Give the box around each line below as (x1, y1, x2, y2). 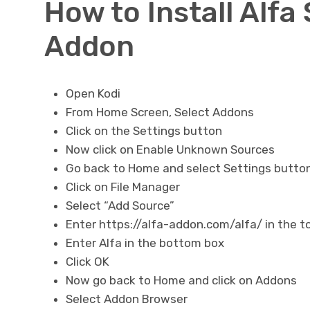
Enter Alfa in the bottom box (65, 236, 224, 250)
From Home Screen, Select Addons (65, 105, 254, 120)
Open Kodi (65, 86, 120, 101)
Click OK (65, 255, 109, 269)
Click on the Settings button (65, 124, 222, 138)
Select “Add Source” (65, 199, 174, 213)
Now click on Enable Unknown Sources (65, 143, 275, 157)
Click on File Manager (65, 180, 180, 194)
